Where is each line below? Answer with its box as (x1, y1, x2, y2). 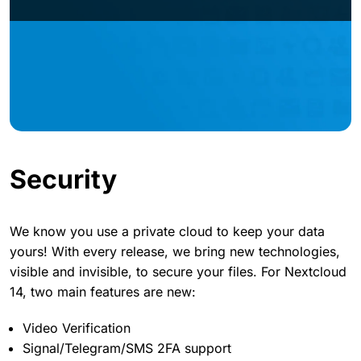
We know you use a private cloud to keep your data (10, 222, 325, 239)
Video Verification (23, 319, 131, 336)
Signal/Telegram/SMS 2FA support (23, 339, 231, 356)
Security (10, 163, 117, 195)
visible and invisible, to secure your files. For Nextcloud (10, 263, 346, 280)
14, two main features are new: (10, 283, 196, 300)
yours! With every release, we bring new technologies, (10, 243, 340, 259)
